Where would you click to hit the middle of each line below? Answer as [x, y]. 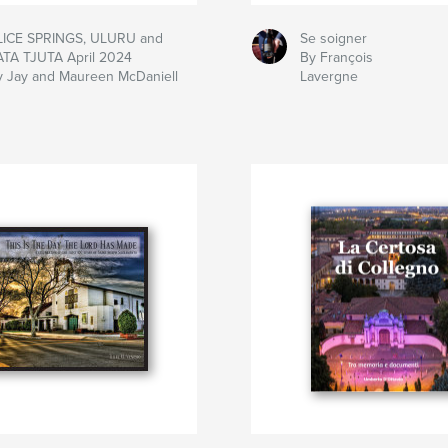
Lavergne [329, 76]
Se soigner [334, 38]
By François [337, 57]
